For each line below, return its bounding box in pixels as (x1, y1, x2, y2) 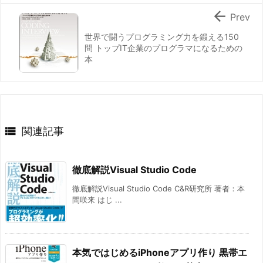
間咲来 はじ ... (72, 194, 122, 204)
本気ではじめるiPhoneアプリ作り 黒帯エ (72, 246, 247, 258)
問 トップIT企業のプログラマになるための (85, 42, 242, 53)
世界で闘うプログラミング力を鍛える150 (85, 31, 239, 42)
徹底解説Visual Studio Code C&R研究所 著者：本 (72, 183, 245, 193)
